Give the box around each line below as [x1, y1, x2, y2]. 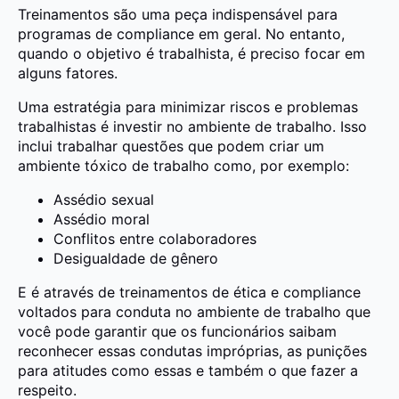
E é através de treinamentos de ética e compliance [18, 282, 361, 301]
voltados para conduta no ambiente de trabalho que [18, 302, 370, 321]
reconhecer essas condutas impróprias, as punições [18, 341, 367, 360]
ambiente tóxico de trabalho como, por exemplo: [18, 156, 349, 175]
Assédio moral [53, 209, 150, 228]
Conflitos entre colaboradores [53, 229, 256, 248]
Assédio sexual [53, 190, 154, 208]
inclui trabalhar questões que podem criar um [18, 136, 324, 155]
